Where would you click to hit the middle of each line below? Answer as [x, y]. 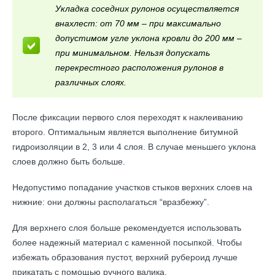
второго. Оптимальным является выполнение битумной [125, 132]
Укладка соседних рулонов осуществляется [147, 9]
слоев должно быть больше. [69, 161]
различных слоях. [91, 82]
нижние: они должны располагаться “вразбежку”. [111, 202]
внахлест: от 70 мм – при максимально [138, 23]
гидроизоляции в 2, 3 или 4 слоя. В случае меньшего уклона [134, 147]
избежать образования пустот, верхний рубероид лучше [125, 257]
